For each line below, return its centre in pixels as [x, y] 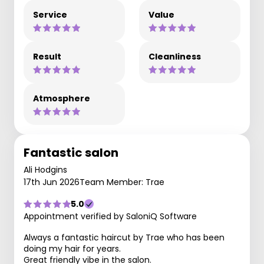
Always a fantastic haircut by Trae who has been [124, 237]
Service [50, 15]
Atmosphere [62, 98]
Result [47, 57]
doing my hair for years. [72, 249]
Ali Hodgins [45, 170]
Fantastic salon [71, 153]
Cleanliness [175, 57]
